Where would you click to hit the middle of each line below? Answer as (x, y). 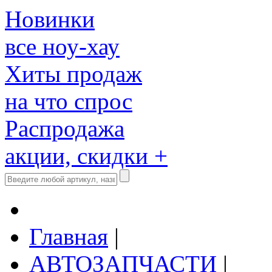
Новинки (50, 19)
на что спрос (69, 101)
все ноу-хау (62, 46)
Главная (69, 236)
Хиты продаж (73, 74)
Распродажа (65, 128)
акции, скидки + (86, 156)
